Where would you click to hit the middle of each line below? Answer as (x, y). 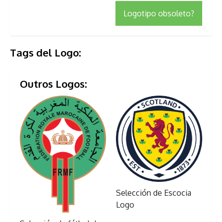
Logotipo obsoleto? (159, 14)
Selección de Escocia (154, 193)
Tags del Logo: (46, 53)
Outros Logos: (54, 84)
